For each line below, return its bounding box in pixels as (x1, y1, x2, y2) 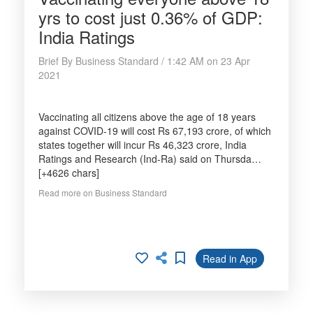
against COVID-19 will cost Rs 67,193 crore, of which (38, 124, 271, 138)
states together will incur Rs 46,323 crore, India (38, 138, 247, 152)
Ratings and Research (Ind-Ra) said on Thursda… (38, 152, 261, 166)
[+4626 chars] (38, 166, 99, 180)
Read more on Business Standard (38, 187, 167, 198)
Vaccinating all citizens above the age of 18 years (38, 110, 256, 124)
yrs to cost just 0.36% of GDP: (38, 5, 263, 29)
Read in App (203, 252, 257, 265)
